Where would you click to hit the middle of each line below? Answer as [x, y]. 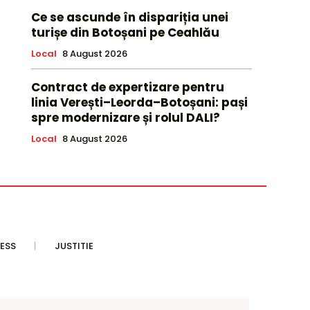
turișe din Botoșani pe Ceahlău [125, 33]
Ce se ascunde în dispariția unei [129, 18]
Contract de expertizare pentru [127, 88]
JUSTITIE [74, 246]
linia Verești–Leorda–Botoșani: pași [139, 103]
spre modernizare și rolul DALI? [125, 118]
